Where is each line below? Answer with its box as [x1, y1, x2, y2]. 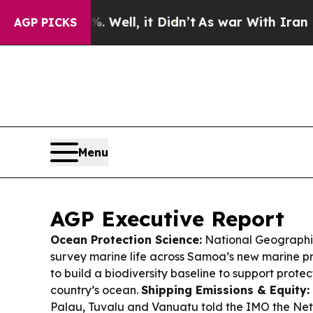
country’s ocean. [50, 283, 141, 298]
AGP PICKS [14, 15, 77, 29]
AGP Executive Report [50, 205, 284, 233]
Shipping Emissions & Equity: [141, 283, 310, 298]
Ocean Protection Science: [50, 233, 202, 247]
